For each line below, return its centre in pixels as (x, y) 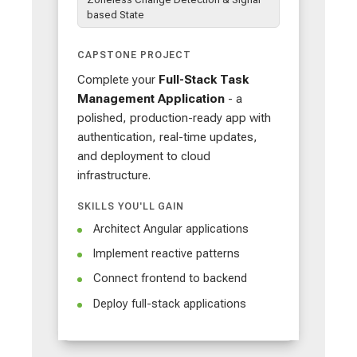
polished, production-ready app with (174, 118)
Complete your (118, 80)
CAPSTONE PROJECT (135, 55)
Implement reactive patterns (167, 254)
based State (116, 15)
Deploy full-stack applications (170, 304)
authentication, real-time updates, (167, 137)
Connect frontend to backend (170, 279)
